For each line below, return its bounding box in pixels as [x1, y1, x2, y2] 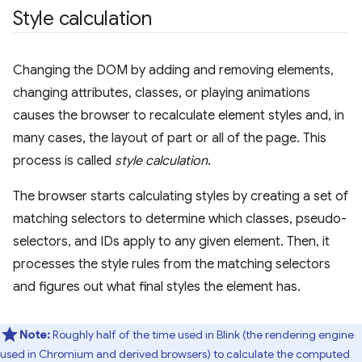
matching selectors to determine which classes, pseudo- [13, 211, 347, 227]
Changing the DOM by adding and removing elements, [13, 62, 334, 78]
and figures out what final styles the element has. [13, 279, 301, 295]
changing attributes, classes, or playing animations [13, 85, 310, 101]
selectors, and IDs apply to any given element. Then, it [13, 234, 330, 250]
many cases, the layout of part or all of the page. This [13, 130, 326, 146]
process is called [13, 153, 115, 169]
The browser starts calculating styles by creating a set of [13, 188, 348, 204]
